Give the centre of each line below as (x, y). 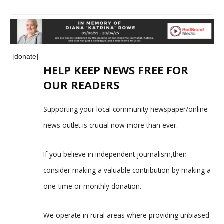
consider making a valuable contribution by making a (127, 170)
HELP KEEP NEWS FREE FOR (116, 70)
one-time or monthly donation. (92, 186)
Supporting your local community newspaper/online (126, 109)
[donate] (25, 57)
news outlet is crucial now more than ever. (111, 125)
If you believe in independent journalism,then (115, 154)
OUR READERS (81, 85)
